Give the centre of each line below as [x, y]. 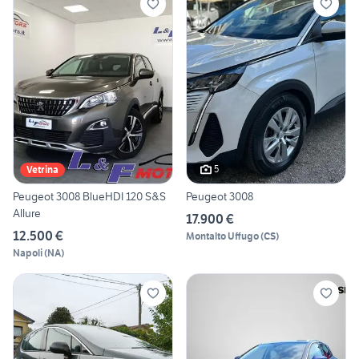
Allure [27, 213]
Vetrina [42, 169]
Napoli [28, 252]
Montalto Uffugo [222, 236]
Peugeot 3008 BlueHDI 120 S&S [89, 196]
